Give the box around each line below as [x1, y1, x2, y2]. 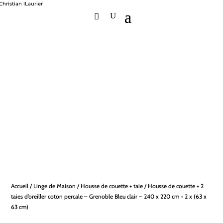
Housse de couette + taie [81, 182, 143, 190]
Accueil [11, 182, 29, 190]
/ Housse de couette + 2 [143, 182, 204, 190]
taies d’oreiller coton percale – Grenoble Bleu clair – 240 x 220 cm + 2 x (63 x [11, 193, 207, 200]
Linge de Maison [33, 182, 76, 190]
